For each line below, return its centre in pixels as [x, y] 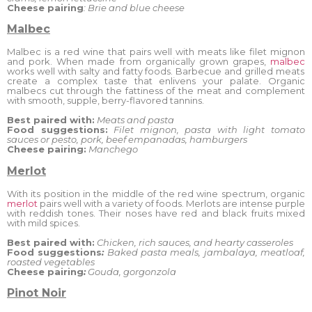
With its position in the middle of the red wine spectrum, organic [156, 193]
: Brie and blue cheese [134, 7]
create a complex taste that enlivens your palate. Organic [156, 80]
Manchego [113, 149]
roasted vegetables [51, 262]
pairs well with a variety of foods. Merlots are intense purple [171, 203]
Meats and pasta [135, 120]
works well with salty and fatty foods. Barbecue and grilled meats [156, 71]
